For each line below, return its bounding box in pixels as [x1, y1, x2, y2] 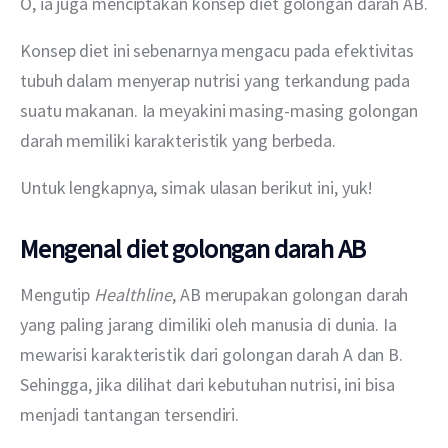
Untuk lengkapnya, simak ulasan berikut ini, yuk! [20, 175, 374, 199]
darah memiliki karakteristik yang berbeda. [20, 128, 336, 152]
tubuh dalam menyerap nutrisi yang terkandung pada [20, 68, 415, 92]
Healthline [94, 282, 173, 306]
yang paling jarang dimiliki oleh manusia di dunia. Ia [20, 312, 401, 336]
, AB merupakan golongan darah [172, 282, 413, 306]
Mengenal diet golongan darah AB [20, 231, 366, 265]
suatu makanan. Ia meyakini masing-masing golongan [20, 98, 423, 122]
